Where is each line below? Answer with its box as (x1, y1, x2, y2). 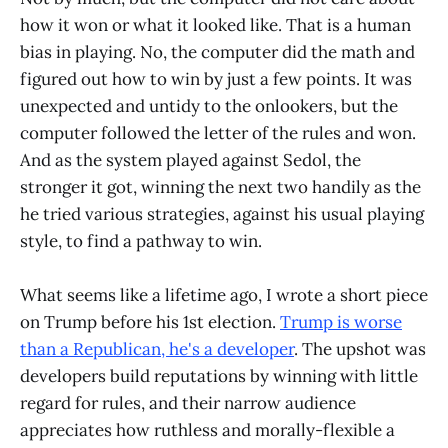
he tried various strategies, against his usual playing (20, 202, 424, 225)
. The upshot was (294, 337, 426, 360)
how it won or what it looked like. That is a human (20, 13, 411, 36)
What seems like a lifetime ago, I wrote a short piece (20, 283, 428, 306)
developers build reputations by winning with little (20, 364, 418, 387)
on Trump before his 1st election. (20, 310, 280, 333)
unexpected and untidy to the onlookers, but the (20, 94, 398, 117)
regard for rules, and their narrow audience (20, 391, 356, 414)
